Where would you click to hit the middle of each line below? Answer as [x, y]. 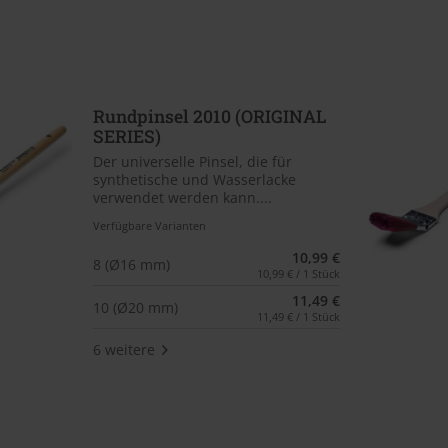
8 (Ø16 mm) [131, 264]
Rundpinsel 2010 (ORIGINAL [209, 116]
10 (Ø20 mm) [135, 307]
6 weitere [123, 349]
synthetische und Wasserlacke [194, 180]
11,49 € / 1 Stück [299, 317]
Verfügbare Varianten [149, 226]
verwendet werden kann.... [182, 198]
